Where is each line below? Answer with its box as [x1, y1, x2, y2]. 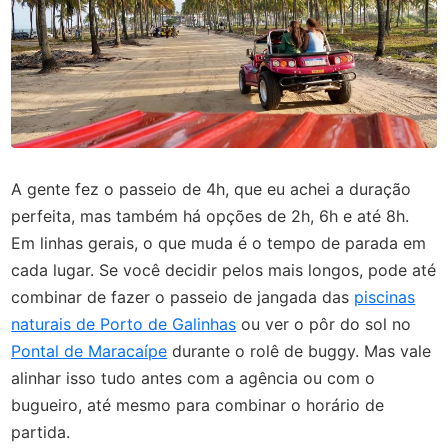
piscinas [354, 287, 416, 307]
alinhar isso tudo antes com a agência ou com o [11, 368, 376, 388]
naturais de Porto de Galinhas [11, 314, 237, 334]
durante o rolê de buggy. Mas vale [167, 341, 432, 361]
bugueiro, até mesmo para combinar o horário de [11, 395, 385, 415]
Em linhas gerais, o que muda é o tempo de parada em [11, 233, 427, 253]
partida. [11, 422, 71, 442]
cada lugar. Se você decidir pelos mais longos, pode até [11, 260, 437, 280]
